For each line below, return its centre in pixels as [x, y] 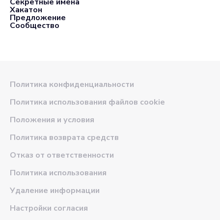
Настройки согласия [49, 208]
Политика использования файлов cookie [87, 102]
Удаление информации [55, 191]
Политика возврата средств [64, 137]
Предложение [38, 18]
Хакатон [26, 10]
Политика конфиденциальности [72, 84]
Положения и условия [52, 120]
